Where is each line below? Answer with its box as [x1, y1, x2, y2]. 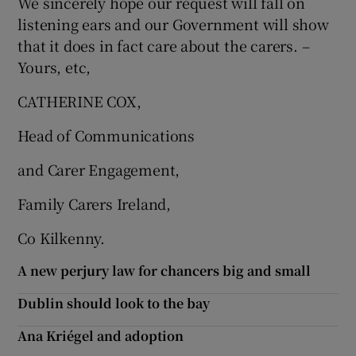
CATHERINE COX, [17, 91, 141, 111]
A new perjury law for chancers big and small [17, 261, 311, 280]
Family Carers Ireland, [17, 193, 172, 214]
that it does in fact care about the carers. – [17, 35, 310, 56]
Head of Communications [17, 125, 195, 145]
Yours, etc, [17, 56, 91, 77]
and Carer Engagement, [17, 159, 180, 180]
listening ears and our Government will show [17, 14, 329, 34]
